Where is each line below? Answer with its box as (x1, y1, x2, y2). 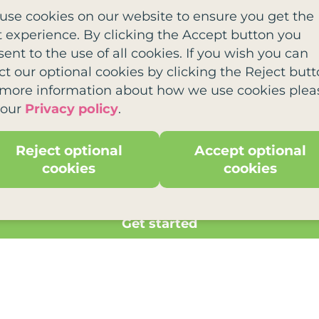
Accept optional (194, 142, 306, 159)
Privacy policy (25, 101, 118, 117)
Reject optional (15, 142, 122, 159)
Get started (122, 215, 197, 231)
